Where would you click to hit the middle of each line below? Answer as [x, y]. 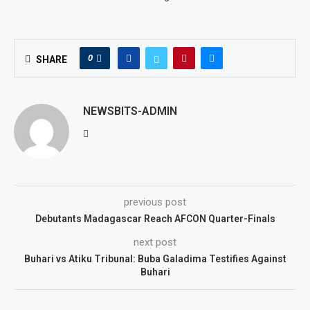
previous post [155, 202]
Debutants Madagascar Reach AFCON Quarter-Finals [155, 219]
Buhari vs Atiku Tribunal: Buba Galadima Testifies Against [155, 259]
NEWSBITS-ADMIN [130, 111]
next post [155, 242]
